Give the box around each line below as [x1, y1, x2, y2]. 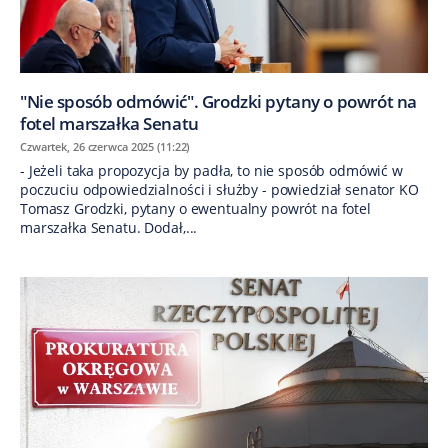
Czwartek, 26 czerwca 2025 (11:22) [20, 138, 190, 154]
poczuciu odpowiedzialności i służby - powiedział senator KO [20, 179, 419, 199]
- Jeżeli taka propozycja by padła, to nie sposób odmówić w [20, 160, 403, 180]
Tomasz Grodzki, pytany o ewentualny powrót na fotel [20, 198, 371, 218]
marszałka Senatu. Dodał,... [20, 217, 198, 237]
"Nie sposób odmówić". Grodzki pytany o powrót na [20, 89, 417, 113]
